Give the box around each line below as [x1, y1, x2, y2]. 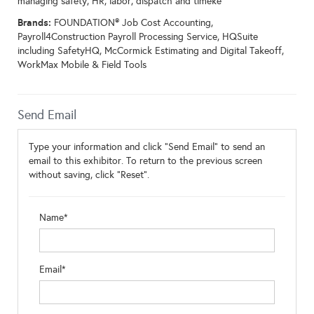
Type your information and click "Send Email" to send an [29, 141, 265, 153]
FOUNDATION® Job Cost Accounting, [54, 17, 213, 29]
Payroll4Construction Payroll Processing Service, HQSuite [18, 31, 258, 43]
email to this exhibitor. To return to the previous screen [29, 155, 262, 167]
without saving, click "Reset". [29, 169, 149, 181]
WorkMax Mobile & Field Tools [18, 59, 146, 71]
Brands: [18, 16, 54, 29]
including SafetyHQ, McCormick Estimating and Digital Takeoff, [18, 45, 284, 57]
